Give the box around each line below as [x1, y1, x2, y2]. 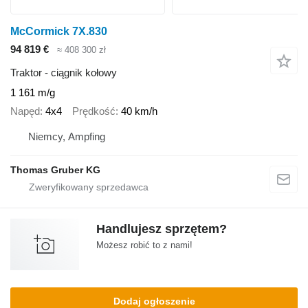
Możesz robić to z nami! [96, 240, 192, 251]
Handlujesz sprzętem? [96, 222, 227, 236]
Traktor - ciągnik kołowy [10, 67, 117, 79]
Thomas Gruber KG [10, 164, 100, 176]
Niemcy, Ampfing [28, 131, 105, 143]
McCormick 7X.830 [10, 25, 107, 37]
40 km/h [121, 104, 157, 117]
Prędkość [72, 104, 115, 117]
